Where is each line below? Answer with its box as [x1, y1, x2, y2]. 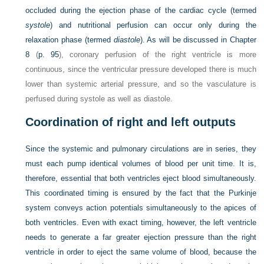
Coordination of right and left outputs [25, 115, 236, 128]
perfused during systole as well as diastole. [25, 94, 173, 103]
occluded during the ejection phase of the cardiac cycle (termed [25, 6, 256, 15]
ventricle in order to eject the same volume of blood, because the [25, 247, 256, 256]
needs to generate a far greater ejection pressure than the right [25, 233, 256, 242]
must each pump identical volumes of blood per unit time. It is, [25, 159, 256, 168]
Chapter [229, 35, 256, 44]
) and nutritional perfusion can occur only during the [50, 21, 256, 29]
